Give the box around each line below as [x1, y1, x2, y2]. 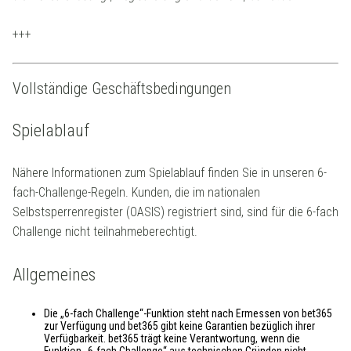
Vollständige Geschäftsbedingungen [13, 78, 231, 98]
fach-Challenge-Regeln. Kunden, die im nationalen [13, 185, 260, 201]
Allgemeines [13, 264, 96, 284]
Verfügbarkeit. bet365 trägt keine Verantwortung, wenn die [44, 331, 300, 345]
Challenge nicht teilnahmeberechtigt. [13, 224, 197, 240]
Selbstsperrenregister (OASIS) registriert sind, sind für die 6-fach [13, 204, 338, 220]
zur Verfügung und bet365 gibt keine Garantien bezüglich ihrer [44, 319, 315, 332]
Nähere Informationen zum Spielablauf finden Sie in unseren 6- [13, 165, 327, 181]
